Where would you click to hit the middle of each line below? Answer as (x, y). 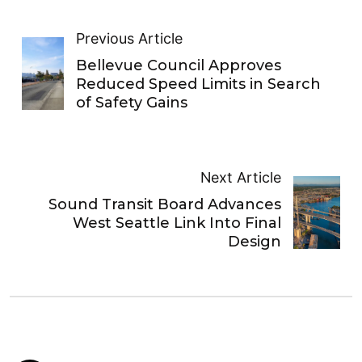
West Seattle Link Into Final (177, 223)
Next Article (240, 177)
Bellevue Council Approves (179, 65)
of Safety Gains (132, 102)
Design (254, 241)
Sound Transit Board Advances (164, 204)
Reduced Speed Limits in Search (199, 84)
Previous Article (130, 38)
